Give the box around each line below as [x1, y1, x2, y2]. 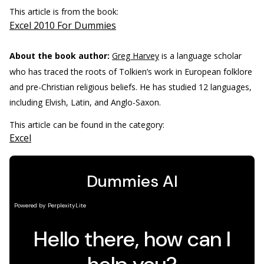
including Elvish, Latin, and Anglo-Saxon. [9, 96, 161, 108]
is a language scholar [159, 49, 242, 61]
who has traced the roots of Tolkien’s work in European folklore [9, 65, 252, 77]
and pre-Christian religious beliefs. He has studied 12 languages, [9, 81, 252, 93]
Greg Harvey [112, 49, 159, 61]
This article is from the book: [9, 5, 121, 17]
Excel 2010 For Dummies [9, 18, 116, 32]
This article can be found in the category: [9, 118, 167, 130]
